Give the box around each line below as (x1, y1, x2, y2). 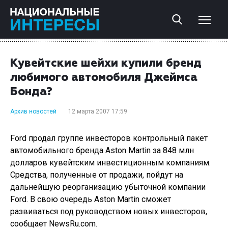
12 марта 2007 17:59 (68, 108, 127, 115)
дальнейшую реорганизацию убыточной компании (10, 182, 206, 192)
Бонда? (10, 87, 52, 98)
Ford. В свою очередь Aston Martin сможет (10, 194, 171, 204)
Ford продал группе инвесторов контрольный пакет (10, 133, 208, 143)
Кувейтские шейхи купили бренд (10, 58, 202, 69)
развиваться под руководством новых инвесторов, (10, 207, 207, 216)
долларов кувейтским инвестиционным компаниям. (10, 158, 211, 167)
